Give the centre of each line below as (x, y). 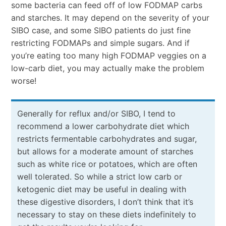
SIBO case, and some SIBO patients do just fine (101, 31)
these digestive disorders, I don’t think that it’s (105, 202)
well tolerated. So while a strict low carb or (99, 177)
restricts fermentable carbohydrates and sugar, (107, 139)
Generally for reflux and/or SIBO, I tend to (96, 114)
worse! (23, 81)
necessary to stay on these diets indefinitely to (106, 215)
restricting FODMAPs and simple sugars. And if (100, 43)
